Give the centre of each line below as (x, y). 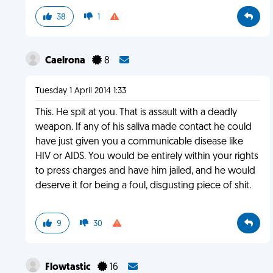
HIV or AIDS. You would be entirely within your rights (147, 157)
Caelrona (66, 61)
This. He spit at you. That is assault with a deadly (136, 113)
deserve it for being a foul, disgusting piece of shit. (143, 186)
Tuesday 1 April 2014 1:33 (80, 91)
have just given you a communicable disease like (139, 142)
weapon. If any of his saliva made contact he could (143, 127)
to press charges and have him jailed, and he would (145, 171)
